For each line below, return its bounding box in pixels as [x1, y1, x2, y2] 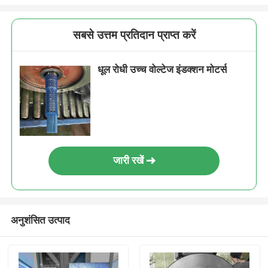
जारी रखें [112, 154, 144, 167]
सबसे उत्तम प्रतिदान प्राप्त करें [72, 28, 196, 42]
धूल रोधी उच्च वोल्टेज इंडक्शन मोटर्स [98, 63, 227, 76]
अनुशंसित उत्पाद [10, 214, 70, 226]
